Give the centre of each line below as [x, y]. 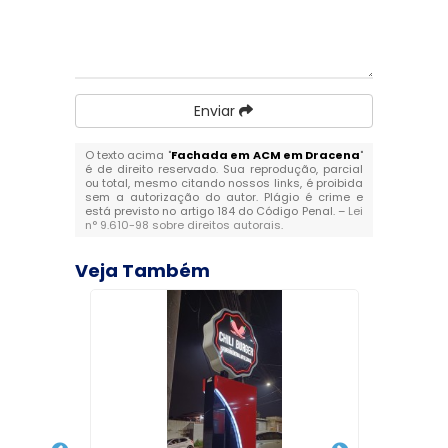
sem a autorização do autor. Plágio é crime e [224, 197]
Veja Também [142, 271]
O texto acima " [127, 155]
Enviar [217, 111]
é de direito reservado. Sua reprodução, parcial [224, 169]
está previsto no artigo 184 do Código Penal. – [216, 211]
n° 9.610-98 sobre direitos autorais [182, 225]
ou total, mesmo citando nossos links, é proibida [224, 183]
